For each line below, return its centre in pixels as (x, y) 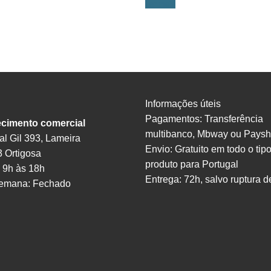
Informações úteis (183, 104)
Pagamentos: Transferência (204, 119)
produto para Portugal (192, 165)
